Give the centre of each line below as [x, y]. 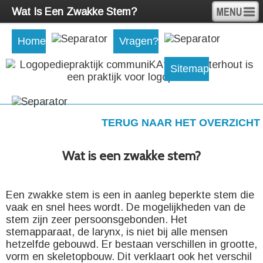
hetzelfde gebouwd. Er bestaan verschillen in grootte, [131, 244]
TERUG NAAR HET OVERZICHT [181, 123]
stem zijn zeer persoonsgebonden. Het [97, 220]
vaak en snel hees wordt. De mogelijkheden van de [126, 207]
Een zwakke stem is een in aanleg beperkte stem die [130, 195]
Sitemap [190, 68]
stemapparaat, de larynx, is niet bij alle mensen [117, 232]
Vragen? [139, 41]
